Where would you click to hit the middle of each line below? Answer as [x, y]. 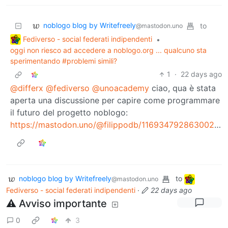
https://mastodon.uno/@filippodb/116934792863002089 [112, 125]
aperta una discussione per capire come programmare [115, 101]
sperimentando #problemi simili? [64, 61]
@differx [27, 88]
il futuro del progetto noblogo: [69, 113]
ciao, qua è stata [182, 88]
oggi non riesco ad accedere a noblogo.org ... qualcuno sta [108, 50]
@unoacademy [121, 88]
